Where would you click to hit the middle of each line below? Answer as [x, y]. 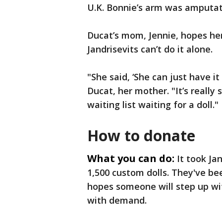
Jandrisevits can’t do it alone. [150, 49]
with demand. [117, 200]
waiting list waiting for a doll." [153, 105]
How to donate [141, 136]
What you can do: [131, 159]
